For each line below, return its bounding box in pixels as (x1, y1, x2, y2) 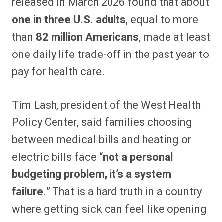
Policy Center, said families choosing (12, 114, 192, 130)
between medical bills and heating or (12, 131, 191, 148)
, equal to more (126, 11, 198, 28)
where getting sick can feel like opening (12, 201, 207, 217)
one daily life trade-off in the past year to (12, 46, 209, 62)
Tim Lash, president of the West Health (12, 97, 201, 113)
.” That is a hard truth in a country (43, 183, 202, 200)
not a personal (103, 149, 173, 165)
